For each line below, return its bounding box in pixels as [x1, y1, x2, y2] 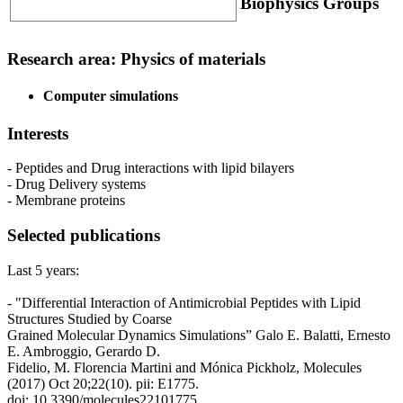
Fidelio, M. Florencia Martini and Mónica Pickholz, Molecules [7, 359, 362, 375]
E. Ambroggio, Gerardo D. [7, 343, 160, 359]
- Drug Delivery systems [7, 176, 146, 193]
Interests [7, 123, 68, 143]
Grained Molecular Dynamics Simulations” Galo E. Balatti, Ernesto [7, 327, 390, 343]
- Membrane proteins [7, 193, 125, 209]
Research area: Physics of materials [7, 49, 265, 69]
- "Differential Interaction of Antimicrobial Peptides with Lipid [7, 294, 361, 310]
